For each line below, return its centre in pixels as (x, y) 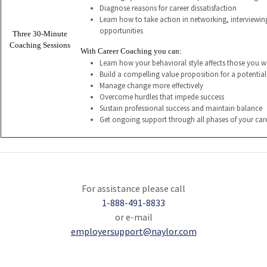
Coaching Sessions (40, 45)
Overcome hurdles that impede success (162, 97)
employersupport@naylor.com (133, 231)
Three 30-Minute (40, 34)
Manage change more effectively (151, 85)
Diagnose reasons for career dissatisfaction (168, 8)
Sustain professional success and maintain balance (181, 108)
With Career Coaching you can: (131, 51)
